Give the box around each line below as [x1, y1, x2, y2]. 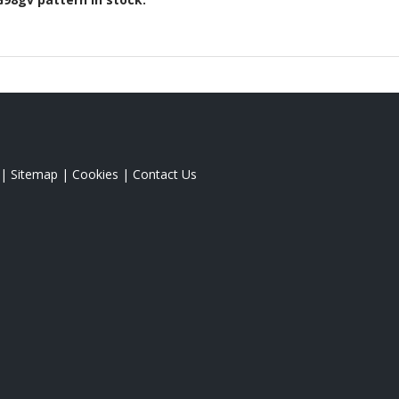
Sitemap [11, 165, 58, 183]
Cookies [72, 165, 118, 183]
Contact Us [133, 165, 197, 183]
